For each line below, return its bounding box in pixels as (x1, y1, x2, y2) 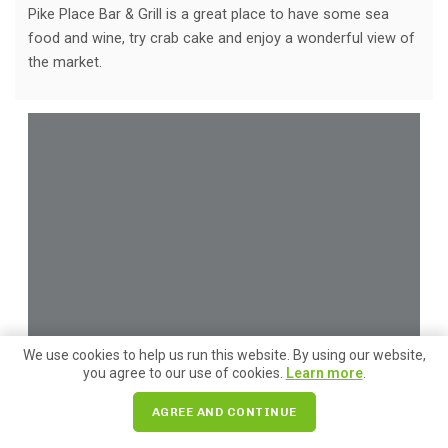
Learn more (285, 365, 363, 381)
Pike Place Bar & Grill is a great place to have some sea (28, 4, 389, 23)
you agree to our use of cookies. (82, 365, 286, 381)
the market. (28, 52, 102, 71)
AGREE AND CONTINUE (151, 405, 297, 419)
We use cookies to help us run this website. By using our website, (22, 347, 426, 363)
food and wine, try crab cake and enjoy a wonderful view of (28, 28, 415, 47)
